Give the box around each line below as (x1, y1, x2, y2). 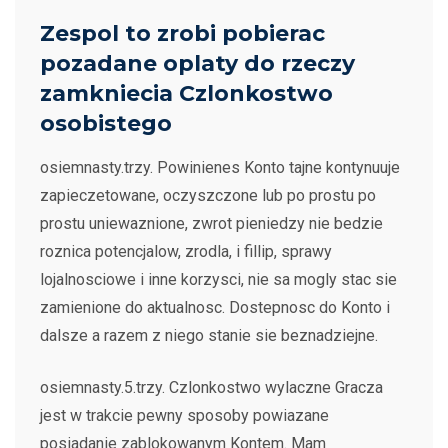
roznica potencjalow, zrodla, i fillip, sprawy (40, 242, 332, 261)
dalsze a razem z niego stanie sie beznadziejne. (40, 326, 378, 345)
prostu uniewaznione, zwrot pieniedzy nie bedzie (40, 214, 383, 233)
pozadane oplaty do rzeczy (40, 50, 355, 77)
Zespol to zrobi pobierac (40, 20, 325, 47)
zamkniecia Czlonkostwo (40, 80, 333, 107)
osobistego (40, 110, 172, 137)
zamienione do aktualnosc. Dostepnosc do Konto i (40, 298, 390, 317)
